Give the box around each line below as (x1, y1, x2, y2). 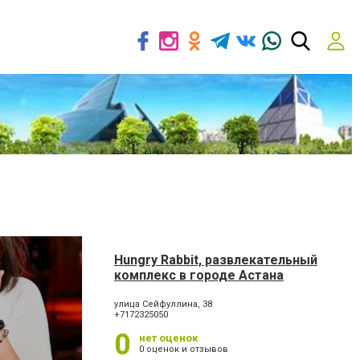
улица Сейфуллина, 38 (114, 299, 212, 309)
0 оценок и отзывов (139, 344, 228, 354)
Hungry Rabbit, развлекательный (114, 252, 317, 268)
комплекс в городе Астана (114, 268, 284, 283)
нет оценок (139, 332, 198, 344)
